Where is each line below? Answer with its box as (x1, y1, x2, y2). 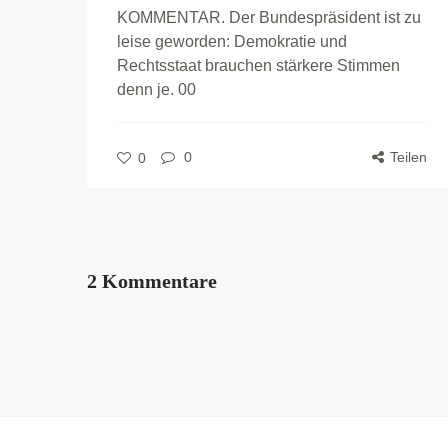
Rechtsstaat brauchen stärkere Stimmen (117, 57, 400, 75)
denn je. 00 (117, 81, 196, 99)
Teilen (390, 149, 427, 166)
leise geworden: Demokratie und (117, 33, 347, 51)
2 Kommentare (87, 270, 217, 293)
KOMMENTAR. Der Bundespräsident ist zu (117, 9, 421, 27)
